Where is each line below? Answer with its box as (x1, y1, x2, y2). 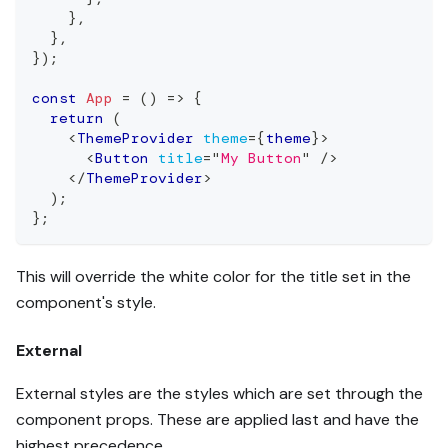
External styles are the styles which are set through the (16, 382, 423, 404)
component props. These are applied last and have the (16, 408, 419, 430)
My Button (221, 148, 302, 167)
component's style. (16, 291, 156, 313)
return (50, 108, 104, 127)
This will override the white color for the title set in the (16, 265, 411, 287)
